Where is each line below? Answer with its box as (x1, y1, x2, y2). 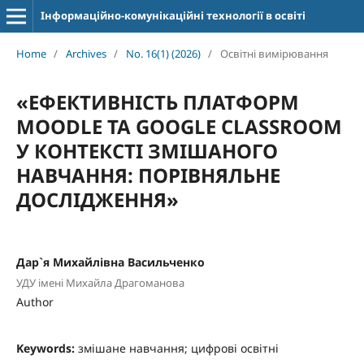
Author (15, 294, 54, 310)
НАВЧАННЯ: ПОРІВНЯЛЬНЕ (15, 161, 280, 188)
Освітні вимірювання (219, 45, 328, 61)
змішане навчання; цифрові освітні (77, 340, 279, 357)
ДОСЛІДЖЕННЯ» (15, 185, 179, 213)
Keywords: (15, 340, 78, 357)
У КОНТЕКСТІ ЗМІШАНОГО (15, 136, 278, 164)
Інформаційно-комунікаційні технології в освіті (40, 8, 305, 23)
